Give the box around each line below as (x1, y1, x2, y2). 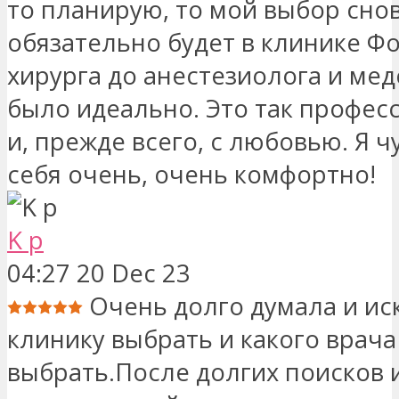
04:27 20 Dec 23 (7, 256, 191, 289)
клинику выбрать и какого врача (7, 322, 396, 355)
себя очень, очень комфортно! (7, 157, 376, 191)
